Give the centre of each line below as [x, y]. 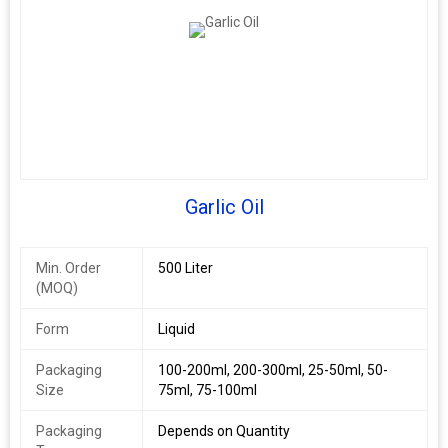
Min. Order [68, 268]
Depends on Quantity [223, 431]
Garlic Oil [224, 207]
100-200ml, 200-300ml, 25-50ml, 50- [272, 370]
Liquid [176, 329]
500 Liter [185, 268]
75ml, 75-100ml [207, 390]
